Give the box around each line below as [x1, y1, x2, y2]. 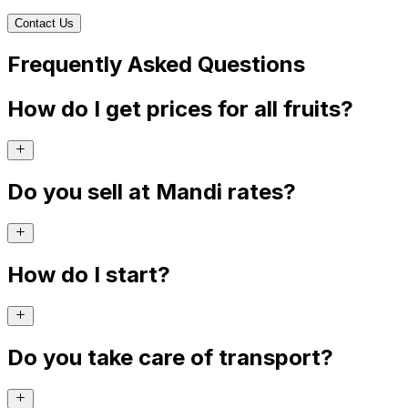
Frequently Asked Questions [7, 50, 305, 77]
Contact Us [15, 15, 74, 30]
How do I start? [7, 260, 170, 288]
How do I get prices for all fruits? [7, 95, 353, 122]
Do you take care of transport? [7, 344, 333, 372]
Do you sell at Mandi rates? [7, 178, 296, 205]
